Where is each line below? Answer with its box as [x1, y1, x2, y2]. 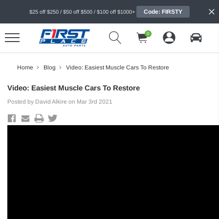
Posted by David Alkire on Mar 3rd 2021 [7, 98, 112, 105]
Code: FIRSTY [144, 8, 182, 15]
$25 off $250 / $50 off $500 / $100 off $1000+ [29, 9, 135, 15]
